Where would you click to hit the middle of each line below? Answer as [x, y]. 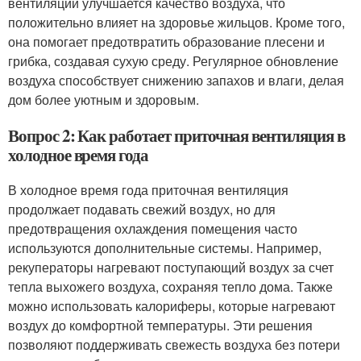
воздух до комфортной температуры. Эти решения [160, 325]
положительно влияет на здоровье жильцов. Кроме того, [176, 22]
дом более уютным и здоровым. [104, 100]
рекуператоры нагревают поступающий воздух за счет [171, 267]
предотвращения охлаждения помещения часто [153, 228]
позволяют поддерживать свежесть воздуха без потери [174, 344]
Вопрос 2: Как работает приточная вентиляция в [176, 135]
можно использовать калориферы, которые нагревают [172, 306]
